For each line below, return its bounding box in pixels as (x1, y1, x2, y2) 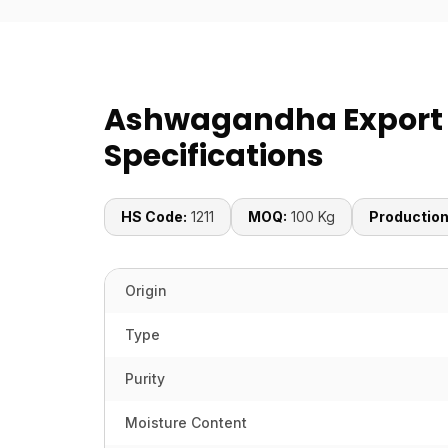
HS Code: (121, 208, 187, 225)
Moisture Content (125, 414, 247, 431)
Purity (125, 370, 165, 387)
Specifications (104, 135, 324, 177)
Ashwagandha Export (104, 99, 443, 141)
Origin (125, 282, 167, 299)
